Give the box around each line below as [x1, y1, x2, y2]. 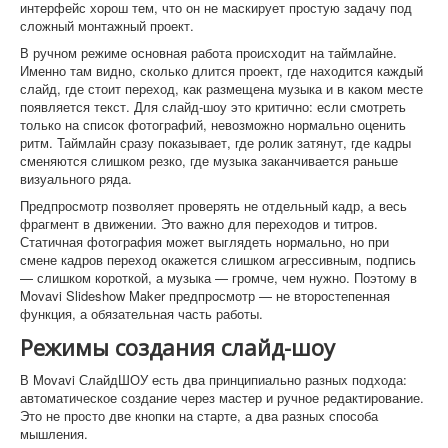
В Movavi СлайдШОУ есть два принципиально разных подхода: [20, 369, 407, 389]
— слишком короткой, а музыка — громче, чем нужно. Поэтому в [20, 267, 417, 287]
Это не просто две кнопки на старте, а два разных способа [20, 405, 378, 425]
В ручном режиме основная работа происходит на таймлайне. [20, 42, 397, 62]
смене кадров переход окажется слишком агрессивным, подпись [20, 249, 416, 269]
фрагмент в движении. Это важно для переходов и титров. [20, 213, 378, 233]
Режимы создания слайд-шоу [20, 331, 335, 362]
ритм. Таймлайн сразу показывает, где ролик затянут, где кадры [20, 132, 411, 152]
